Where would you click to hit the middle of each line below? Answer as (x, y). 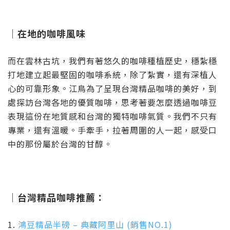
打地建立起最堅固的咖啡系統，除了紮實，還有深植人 (112, 75)
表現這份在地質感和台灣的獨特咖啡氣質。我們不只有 (112, 116)
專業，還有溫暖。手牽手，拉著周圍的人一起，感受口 (112, 130)
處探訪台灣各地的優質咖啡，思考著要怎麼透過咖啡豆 (112, 102)
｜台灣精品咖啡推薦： (56, 197)
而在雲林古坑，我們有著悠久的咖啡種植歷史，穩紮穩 (112, 61)
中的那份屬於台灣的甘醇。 (60, 144)
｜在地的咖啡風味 (47, 34)
